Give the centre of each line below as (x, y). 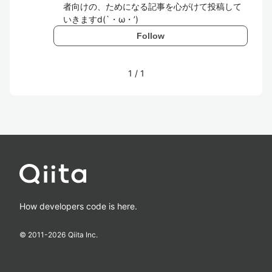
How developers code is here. (78, 206)
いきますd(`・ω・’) (101, 19)
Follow (151, 36)
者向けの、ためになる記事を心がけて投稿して (152, 6)
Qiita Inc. (83, 235)
